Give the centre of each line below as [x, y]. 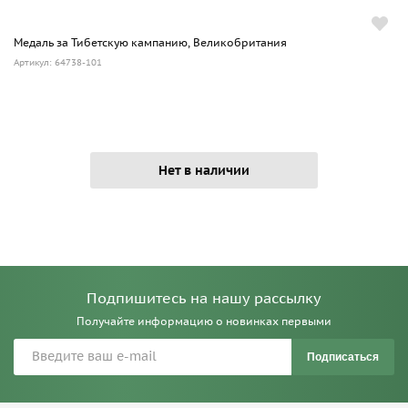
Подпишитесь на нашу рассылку [204, 297]
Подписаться [343, 357]
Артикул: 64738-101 [58, 62]
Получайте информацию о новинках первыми [204, 321]
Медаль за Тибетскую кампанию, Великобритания [150, 42]
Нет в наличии [204, 170]
